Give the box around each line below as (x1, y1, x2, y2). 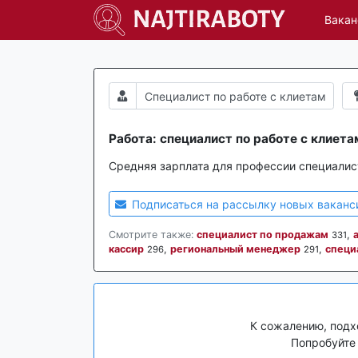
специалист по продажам (196, 229, 328, 241)
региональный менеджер (169, 243, 300, 256)
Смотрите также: (108, 229, 193, 241)
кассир (108, 243, 144, 256)
